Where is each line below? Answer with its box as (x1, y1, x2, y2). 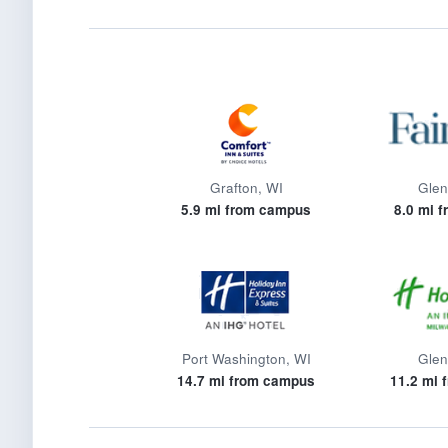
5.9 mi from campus (181, 200, 312, 219)
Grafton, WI (209, 178, 283, 197)
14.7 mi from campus (177, 371, 316, 390)
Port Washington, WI (181, 349, 311, 368)
